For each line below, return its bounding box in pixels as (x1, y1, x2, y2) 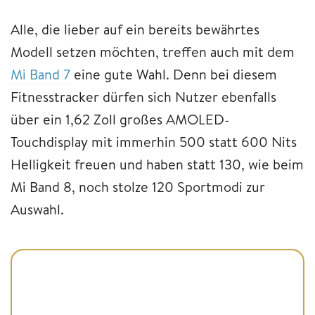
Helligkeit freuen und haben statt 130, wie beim (11, 155, 304, 174)
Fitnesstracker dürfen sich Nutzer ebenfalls (11, 87, 276, 107)
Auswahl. (11, 200, 71, 219)
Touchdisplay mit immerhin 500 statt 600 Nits (11, 132, 297, 152)
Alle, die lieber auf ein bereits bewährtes (11, 20, 259, 39)
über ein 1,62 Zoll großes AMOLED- (11, 110, 230, 129)
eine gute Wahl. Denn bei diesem (70, 65, 277, 84)
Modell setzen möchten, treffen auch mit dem (11, 42, 295, 62)
